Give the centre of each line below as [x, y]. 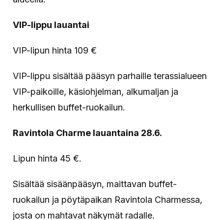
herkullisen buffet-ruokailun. [69, 107]
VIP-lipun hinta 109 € [55, 50]
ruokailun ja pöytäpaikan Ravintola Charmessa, [108, 199]
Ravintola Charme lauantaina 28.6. [88, 133]
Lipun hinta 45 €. [47, 158]
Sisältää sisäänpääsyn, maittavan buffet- [95, 184]
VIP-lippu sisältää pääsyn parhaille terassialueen [110, 76]
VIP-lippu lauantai [51, 25]
